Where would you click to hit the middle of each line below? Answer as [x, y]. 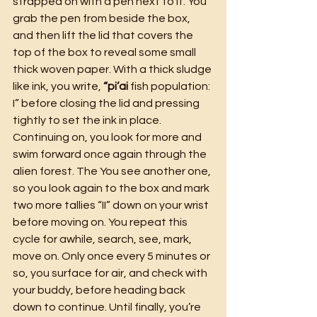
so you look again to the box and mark [112, 188]
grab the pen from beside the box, [103, 18]
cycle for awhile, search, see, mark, [103, 239]
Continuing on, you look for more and [108, 137]
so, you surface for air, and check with [111, 273]
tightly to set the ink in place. [88, 120]
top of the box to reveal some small [105, 52]
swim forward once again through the [111, 154]
